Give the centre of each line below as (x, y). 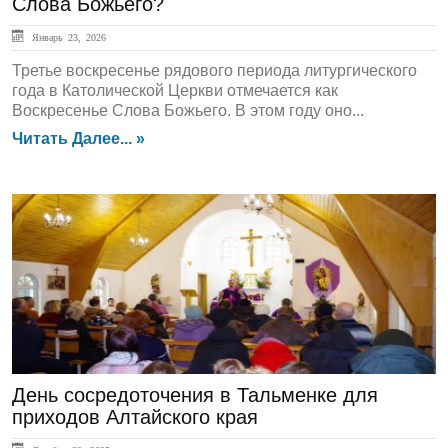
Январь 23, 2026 (66, 37)
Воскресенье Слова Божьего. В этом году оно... (188, 110)
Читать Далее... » (78, 138)
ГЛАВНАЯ (69, 227)
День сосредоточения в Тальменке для (195, 395)
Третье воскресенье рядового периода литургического (214, 70)
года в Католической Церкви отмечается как (175, 90)
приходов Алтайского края (135, 417)
